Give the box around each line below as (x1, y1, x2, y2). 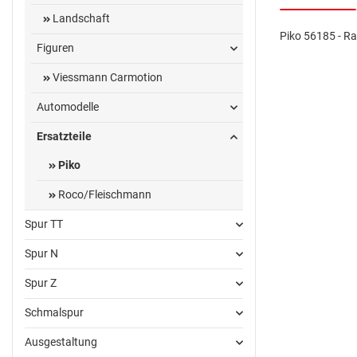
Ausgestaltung (25, 335, 97, 349)
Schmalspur (25, 306, 84, 320)
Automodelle (37, 100, 99, 114)
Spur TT (25, 218, 63, 231)
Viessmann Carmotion (49, 71, 163, 84)
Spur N (25, 247, 58, 261)
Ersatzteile (37, 130, 92, 143)
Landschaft (49, 12, 110, 25)
